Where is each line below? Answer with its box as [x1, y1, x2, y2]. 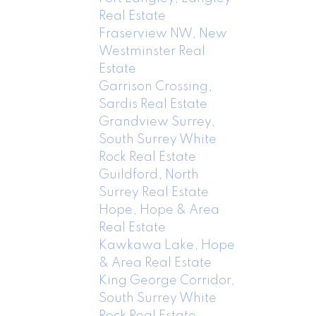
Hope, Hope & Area [99, 203, 220, 217]
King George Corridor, [99, 274, 236, 287]
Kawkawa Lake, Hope [99, 238, 236, 252]
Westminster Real [99, 44, 206, 58]
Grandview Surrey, [99, 115, 216, 128]
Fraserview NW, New [99, 27, 228, 40]
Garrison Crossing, [99, 80, 213, 93]
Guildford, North [99, 168, 200, 181]
